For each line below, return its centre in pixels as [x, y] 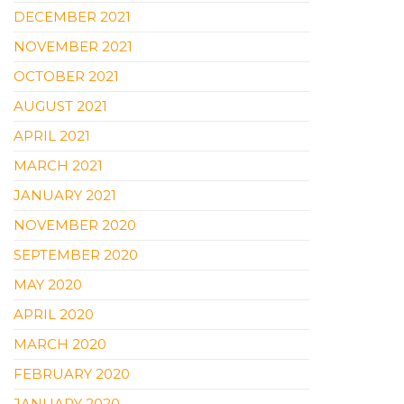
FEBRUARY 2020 [72, 374]
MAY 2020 [48, 285]
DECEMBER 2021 [72, 17]
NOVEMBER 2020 [75, 225]
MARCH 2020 [60, 344]
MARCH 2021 [58, 165]
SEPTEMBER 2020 [76, 255]
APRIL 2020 [54, 314]
